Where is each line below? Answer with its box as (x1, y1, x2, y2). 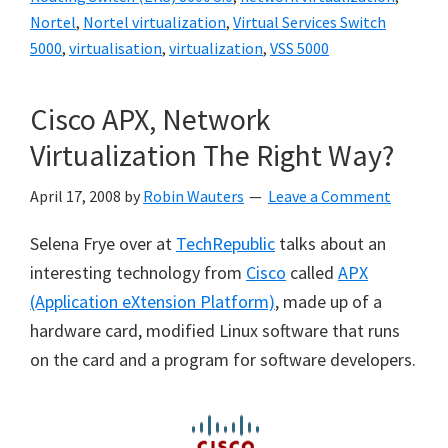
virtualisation (69, 38, 162, 58)
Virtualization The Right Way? (30, 136, 394, 174)
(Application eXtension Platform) (30, 290, 275, 313)
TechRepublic (176, 232, 275, 255)
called (286, 261, 338, 284)
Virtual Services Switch (233, 12, 386, 32)
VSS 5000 (270, 38, 329, 58)
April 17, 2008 (30, 186, 121, 206)
